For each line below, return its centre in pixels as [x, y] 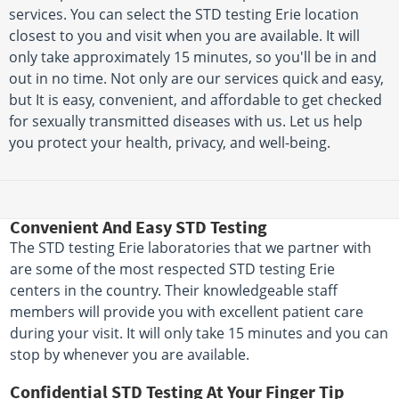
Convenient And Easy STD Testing [139, 227]
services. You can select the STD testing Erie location [184, 15]
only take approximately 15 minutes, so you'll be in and [193, 57]
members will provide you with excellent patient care [187, 312]
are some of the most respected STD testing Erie [173, 269]
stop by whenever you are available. [130, 355]
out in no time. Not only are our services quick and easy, [196, 79]
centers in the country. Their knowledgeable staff [174, 291]
